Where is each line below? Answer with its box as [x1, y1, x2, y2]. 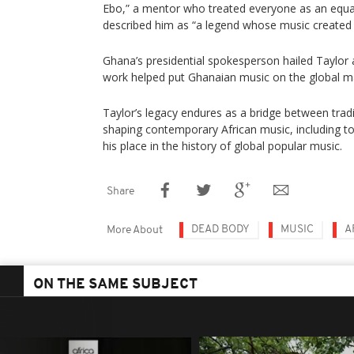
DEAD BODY [191, 224, 250, 235]
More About [107, 224, 163, 236]
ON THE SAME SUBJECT [33, 277, 198, 292]
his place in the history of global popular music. [103, 138, 342, 153]
